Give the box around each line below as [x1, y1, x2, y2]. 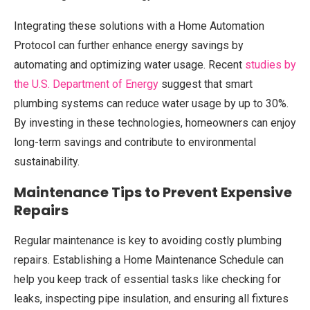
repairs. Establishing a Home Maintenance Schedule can [14, 253, 284, 266]
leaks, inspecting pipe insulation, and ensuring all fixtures [14, 292, 289, 305]
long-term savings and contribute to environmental [14, 136, 256, 149]
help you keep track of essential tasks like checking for [14, 273, 281, 286]
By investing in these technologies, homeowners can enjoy [14, 116, 296, 129]
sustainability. [14, 155, 80, 168]
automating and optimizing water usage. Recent [14, 58, 245, 71]
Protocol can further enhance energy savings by [14, 39, 244, 52]
